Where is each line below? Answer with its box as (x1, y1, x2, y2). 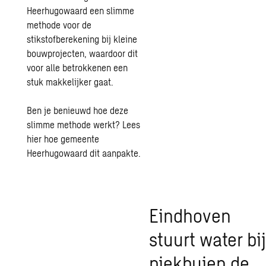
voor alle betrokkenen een (27, 62, 128, 73)
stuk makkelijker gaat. (27, 76, 114, 87)
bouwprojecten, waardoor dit (27, 47, 138, 59)
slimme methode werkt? (27, 119, 123, 130)
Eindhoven (148, 204, 231, 226)
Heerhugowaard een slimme (27, 5, 135, 16)
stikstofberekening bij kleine (27, 33, 138, 45)
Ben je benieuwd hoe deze (27, 104, 129, 116)
